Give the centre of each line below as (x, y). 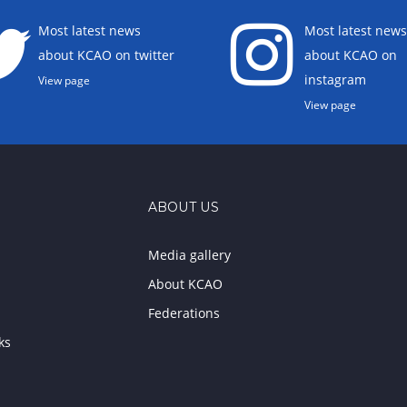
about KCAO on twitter (107, 55)
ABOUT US (183, 207)
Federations (184, 313)
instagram (335, 79)
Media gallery (189, 255)
